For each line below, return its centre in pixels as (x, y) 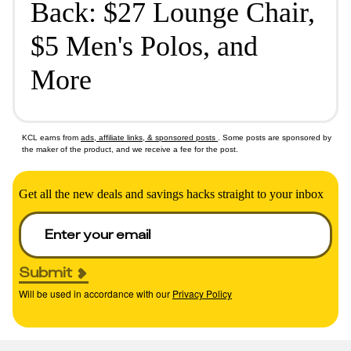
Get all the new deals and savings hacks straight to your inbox (171, 194)
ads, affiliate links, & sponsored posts (149, 138)
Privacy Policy (202, 294)
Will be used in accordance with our (94, 294)
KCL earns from (51, 138)
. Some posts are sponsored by (275, 138)
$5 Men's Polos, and (144, 46)
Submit (45, 272)
